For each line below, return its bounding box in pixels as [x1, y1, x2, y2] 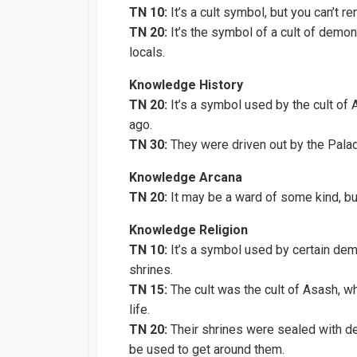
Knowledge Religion [129, 222, 248, 238]
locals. [129, 45, 165, 61]
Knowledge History [129, 77, 243, 93]
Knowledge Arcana [129, 170, 242, 186]
